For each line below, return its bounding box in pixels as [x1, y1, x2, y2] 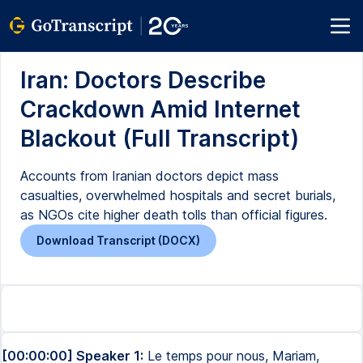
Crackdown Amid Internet [20, 96, 301, 123]
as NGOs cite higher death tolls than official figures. [20, 207, 327, 223]
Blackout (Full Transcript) [20, 125, 299, 152]
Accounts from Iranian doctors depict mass [20, 168, 279, 184]
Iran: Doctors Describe [20, 66, 266, 94]
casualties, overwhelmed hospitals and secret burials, [20, 187, 335, 203]
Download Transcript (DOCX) [36, 233, 200, 247]
